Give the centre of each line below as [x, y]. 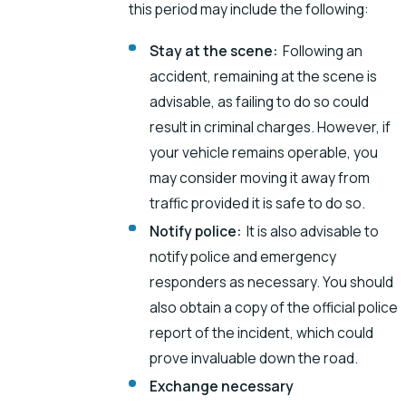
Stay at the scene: [217, 50]
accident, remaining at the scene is [264, 76]
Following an [323, 50]
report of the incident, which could [262, 332]
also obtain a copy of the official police [274, 307]
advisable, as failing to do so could [260, 101]
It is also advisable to [313, 231]
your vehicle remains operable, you [264, 152]
